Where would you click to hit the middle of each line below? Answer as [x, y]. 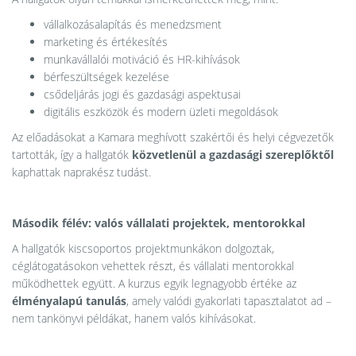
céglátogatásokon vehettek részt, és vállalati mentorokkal [153, 266]
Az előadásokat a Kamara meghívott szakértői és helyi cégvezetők [173, 137]
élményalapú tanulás [69, 301]
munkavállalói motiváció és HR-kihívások [142, 59]
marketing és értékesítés [106, 42]
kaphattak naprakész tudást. [81, 172]
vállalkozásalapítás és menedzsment [133, 24]
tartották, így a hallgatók [72, 155]
